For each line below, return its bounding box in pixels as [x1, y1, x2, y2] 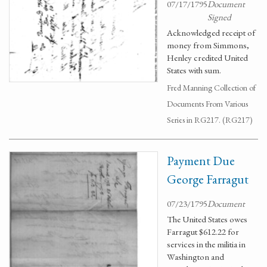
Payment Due [167, 153, 235, 169]
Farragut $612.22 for [167, 226, 239, 237]
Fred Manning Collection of [167, 82, 256, 93]
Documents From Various [167, 98, 248, 109]
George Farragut [167, 171, 249, 187]
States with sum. [167, 64, 221, 76]
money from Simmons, [167, 39, 249, 51]
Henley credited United [167, 52, 248, 63]
